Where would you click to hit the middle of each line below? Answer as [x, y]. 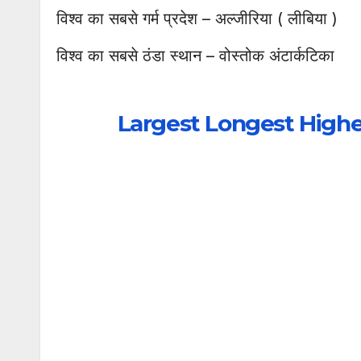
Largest [161, 124]
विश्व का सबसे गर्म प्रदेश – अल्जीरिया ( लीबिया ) [197, 19]
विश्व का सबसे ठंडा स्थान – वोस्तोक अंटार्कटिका [195, 56]
